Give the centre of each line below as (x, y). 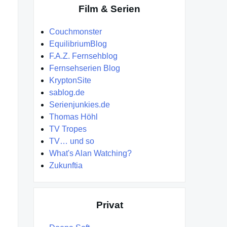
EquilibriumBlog (78, 44)
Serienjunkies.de (80, 105)
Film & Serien (109, 9)
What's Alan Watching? (90, 154)
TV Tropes (68, 129)
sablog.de (67, 93)
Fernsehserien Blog (85, 68)
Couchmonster (75, 32)
